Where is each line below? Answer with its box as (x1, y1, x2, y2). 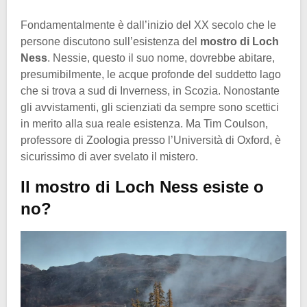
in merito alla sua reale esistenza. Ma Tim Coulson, (21, 118, 268, 130)
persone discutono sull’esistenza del (21, 36, 200, 48)
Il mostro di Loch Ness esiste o (21, 177, 264, 197)
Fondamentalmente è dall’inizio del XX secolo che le (21, 19, 276, 32)
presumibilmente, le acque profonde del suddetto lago (21, 69, 281, 81)
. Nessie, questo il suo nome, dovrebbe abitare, (47, 52, 275, 64)
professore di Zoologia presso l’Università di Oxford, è (21, 134, 281, 147)
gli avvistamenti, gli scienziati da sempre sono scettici (21, 101, 279, 114)
